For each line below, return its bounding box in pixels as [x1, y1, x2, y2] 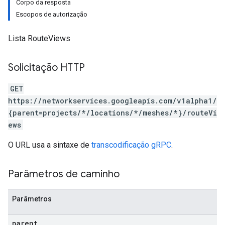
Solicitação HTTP [8, 61, 85, 74]
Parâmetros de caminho [8, 168, 120, 180]
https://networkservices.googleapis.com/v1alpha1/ [8, 96, 217, 105]
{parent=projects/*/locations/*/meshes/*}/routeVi [8, 108, 217, 118]
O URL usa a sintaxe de [8, 140, 91, 150]
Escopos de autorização [16, 11, 87, 18]
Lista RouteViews [8, 34, 70, 43]
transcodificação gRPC [91, 140, 171, 150]
